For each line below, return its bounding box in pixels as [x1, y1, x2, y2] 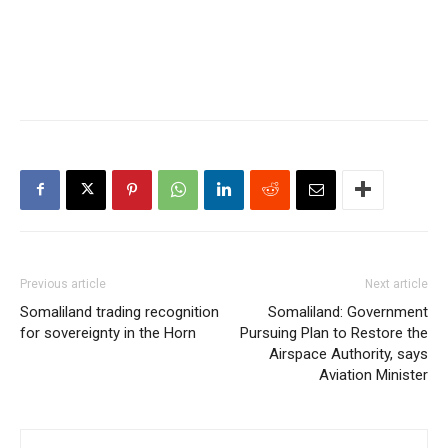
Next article [365, 276, 428, 291]
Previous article [20, 276, 106, 291]
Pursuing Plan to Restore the [240, 323, 428, 342]
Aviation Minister [319, 365, 428, 384]
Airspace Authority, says [269, 344, 428, 363]
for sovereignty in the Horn [20, 323, 196, 342]
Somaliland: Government [268, 302, 428, 321]
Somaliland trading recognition [20, 302, 219, 321]
